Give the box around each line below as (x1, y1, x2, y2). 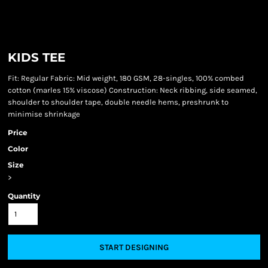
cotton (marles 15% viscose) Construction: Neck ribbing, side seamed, (8, 86, 257, 95)
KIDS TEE (8, 50, 65, 65)
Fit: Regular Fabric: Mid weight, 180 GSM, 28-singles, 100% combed (8, 74, 244, 83)
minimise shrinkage (8, 109, 80, 118)
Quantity (8, 191, 40, 200)
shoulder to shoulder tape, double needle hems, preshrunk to (8, 98, 229, 106)
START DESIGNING (99, 242, 169, 253)
